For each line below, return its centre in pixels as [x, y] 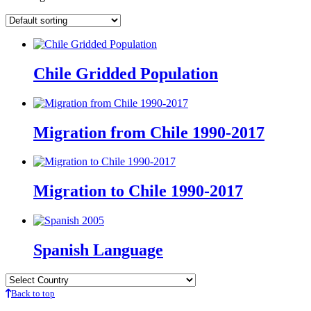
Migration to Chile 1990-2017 [138, 191]
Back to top [33, 294]
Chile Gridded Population [126, 73]
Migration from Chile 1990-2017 [149, 132]
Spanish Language [98, 250]
